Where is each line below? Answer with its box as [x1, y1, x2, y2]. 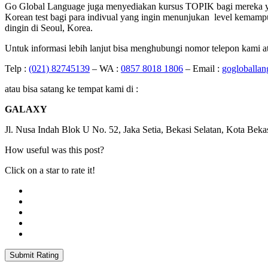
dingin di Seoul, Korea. [5, 22, 93, 33]
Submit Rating [10, 250, 59, 260]
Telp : [5, 63, 29, 74]
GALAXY [5, 103, 47, 114]
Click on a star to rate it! [5, 165, 95, 175]
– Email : [183, 63, 222, 74]
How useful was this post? [5, 144, 104, 155]
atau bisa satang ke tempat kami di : [5, 83, 138, 94]
